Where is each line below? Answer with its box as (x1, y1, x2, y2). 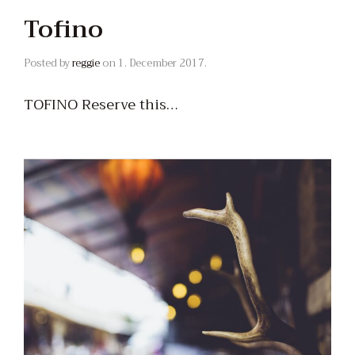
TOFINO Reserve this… (24, 92, 178, 118)
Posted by (24, 54, 72, 73)
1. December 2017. (118, 54, 207, 73)
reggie (72, 54, 100, 73)
